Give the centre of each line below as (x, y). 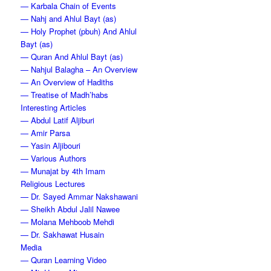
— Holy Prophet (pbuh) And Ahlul (79, 31)
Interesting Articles (54, 107)
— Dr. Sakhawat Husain (63, 234)
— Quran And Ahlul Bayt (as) (72, 57)
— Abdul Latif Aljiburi (58, 120)
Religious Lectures (53, 184)
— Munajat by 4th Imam (63, 171)
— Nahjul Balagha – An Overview (79, 69)
